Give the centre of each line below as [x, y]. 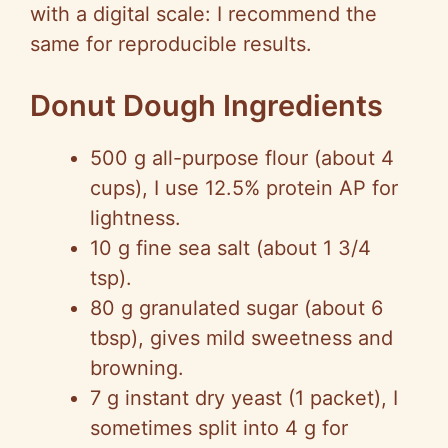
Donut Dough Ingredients [206, 105]
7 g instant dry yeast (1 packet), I [244, 397]
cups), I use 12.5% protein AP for [244, 187]
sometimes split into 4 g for [219, 427]
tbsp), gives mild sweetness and [241, 337]
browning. [137, 367]
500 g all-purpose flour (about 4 [242, 157]
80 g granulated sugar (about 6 [236, 307]
